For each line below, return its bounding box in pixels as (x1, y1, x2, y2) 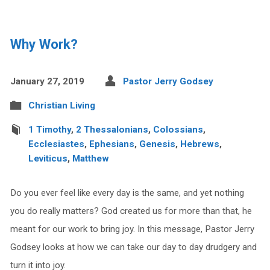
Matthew (72, 152, 109, 164)
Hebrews (180, 138, 219, 149)
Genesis (139, 138, 175, 149)
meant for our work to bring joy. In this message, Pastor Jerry (10, 223, 254, 234)
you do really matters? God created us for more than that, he (10, 205, 252, 216)
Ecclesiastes (28, 138, 84, 149)
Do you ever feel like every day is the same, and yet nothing (10, 187, 244, 198)
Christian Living (28, 99, 95, 111)
